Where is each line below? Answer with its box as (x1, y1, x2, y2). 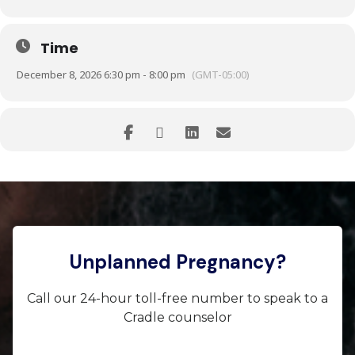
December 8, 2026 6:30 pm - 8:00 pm (17, 67, 185, 82)
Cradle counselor (123, 310, 232, 326)
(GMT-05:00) (192, 67, 250, 82)
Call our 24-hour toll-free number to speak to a (27, 291, 328, 307)
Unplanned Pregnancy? (69, 250, 286, 275)
